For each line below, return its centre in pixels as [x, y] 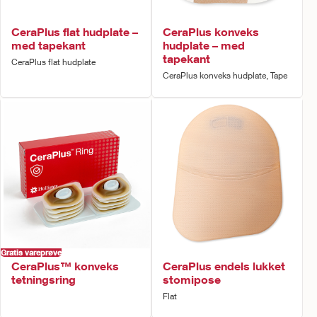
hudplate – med [204, 45]
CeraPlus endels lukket [224, 266]
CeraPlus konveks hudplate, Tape [225, 75]
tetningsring [44, 279]
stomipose [192, 279]
